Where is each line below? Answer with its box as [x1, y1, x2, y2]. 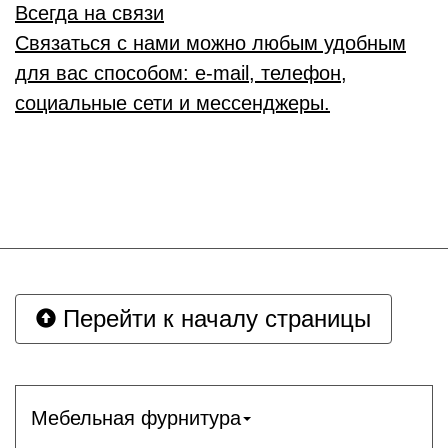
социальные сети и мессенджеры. [15, 92, 330, 115]
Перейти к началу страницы [56, 305, 371, 333]
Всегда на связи [15, 2, 164, 25]
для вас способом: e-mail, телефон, [15, 62, 347, 85]
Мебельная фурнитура [31, 406, 241, 429]
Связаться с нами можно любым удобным [15, 32, 406, 55]
